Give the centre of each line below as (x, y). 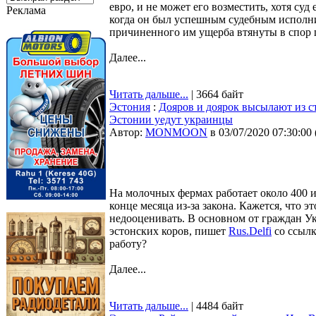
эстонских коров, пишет (169, 231)
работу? (128, 244)
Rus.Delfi (250, 231)
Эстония (130, 107)
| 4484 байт (216, 306)
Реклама (26, 10)
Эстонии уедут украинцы (171, 120)
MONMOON (176, 132)
